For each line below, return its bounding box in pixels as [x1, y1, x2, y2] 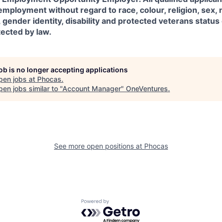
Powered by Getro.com [81, 199, 168, 209]
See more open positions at [54, 141, 144, 150]
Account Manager [62, 84, 121, 93]
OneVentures [126, 84, 168, 93]
